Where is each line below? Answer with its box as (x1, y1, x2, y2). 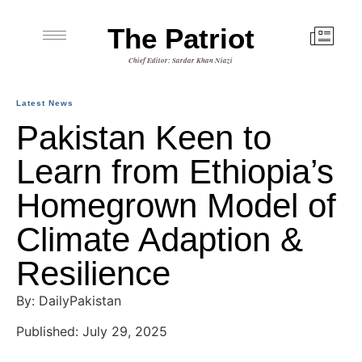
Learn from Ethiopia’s (16, 153, 334, 191)
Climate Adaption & (16, 221, 303, 259)
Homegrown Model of (16, 187, 336, 225)
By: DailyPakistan (16, 293, 121, 309)
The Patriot (107, 23, 255, 54)
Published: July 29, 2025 (16, 323, 167, 340)
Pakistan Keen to (16, 119, 271, 157)
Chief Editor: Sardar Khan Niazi (128, 55, 234, 65)
